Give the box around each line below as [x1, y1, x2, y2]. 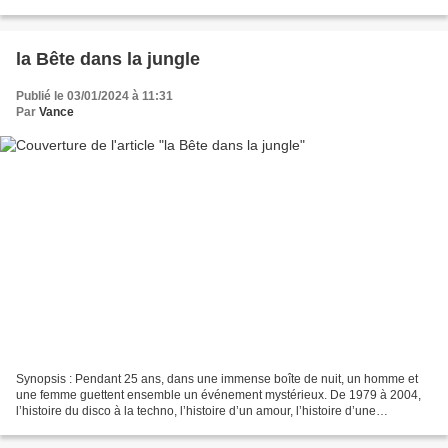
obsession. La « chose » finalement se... [16, 420, 233, 435]
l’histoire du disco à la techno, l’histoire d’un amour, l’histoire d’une [16, 404, 376, 419]
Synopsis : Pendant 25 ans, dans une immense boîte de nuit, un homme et [16, 372, 418, 387]
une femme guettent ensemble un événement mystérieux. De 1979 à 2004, [16, 388, 421, 403]
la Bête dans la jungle [16, 48, 200, 69]
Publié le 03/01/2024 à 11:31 [16, 88, 173, 103]
